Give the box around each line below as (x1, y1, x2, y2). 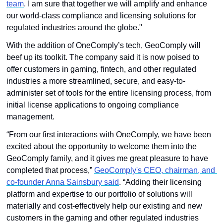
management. (6, 112, 56, 121)
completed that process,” (6, 166, 94, 174)
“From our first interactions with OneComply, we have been (6, 130, 211, 139)
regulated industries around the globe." (6, 23, 142, 32)
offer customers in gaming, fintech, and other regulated (6, 64, 196, 73)
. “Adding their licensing (119, 177, 202, 186)
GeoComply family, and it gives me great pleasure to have (6, 154, 208, 163)
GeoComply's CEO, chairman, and (94, 166, 215, 174)
